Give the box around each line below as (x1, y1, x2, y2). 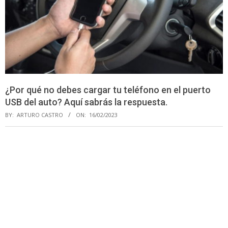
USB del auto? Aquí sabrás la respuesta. (5, 97, 167, 108)
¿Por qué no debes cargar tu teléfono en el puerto (5, 84, 211, 96)
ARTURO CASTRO (17, 111, 63, 119)
